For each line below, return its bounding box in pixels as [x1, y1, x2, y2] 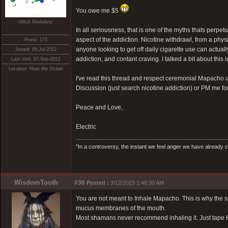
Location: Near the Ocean [8, 66, 63, 71]
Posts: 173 [24, 37, 47, 42]
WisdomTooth [14, 179, 58, 186]
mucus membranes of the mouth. [76, 205, 166, 212]
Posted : [87, 180, 109, 186]
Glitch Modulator [18, 19, 53, 24]
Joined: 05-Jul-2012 [15, 47, 56, 52]
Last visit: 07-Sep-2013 [11, 56, 60, 62]
